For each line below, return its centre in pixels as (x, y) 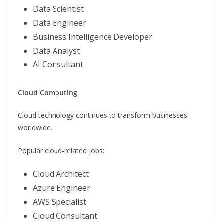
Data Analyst (56, 51)
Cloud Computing (48, 93)
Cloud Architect (61, 174)
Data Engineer (59, 23)
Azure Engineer (61, 188)
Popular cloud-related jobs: (61, 151)
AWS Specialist (59, 202)
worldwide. (35, 128)
